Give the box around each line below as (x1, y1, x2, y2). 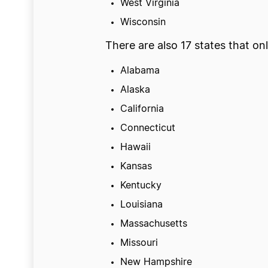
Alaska (120, 85, 150, 95)
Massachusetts (120, 219, 187, 229)
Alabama (120, 66, 160, 75)
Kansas (120, 162, 152, 171)
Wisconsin (120, 17, 166, 27)
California (120, 104, 164, 114)
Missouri (120, 238, 158, 248)
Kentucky (120, 181, 162, 190)
